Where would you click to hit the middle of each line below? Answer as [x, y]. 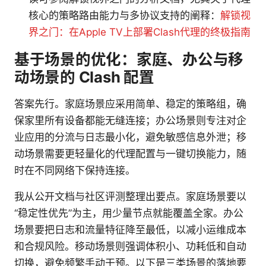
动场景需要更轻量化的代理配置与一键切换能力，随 [130, 154]
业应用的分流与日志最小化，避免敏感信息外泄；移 [130, 137]
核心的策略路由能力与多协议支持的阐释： [124, 16]
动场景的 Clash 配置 [84, 77]
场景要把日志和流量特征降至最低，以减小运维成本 [130, 230]
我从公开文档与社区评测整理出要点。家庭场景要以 [130, 197]
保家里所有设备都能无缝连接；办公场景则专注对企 [130, 121]
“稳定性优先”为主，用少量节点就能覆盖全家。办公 [129, 213]
